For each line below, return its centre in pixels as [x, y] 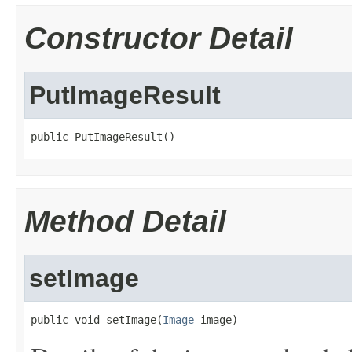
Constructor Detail [159, 38]
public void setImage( [97, 320]
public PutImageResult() [103, 137]
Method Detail [125, 221]
